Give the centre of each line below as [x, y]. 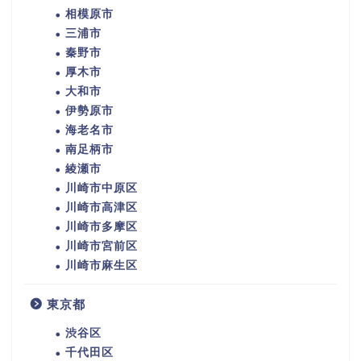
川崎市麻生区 [102, 266]
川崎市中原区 [102, 189]
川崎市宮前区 [102, 247]
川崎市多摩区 [102, 227]
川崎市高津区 [102, 208]
